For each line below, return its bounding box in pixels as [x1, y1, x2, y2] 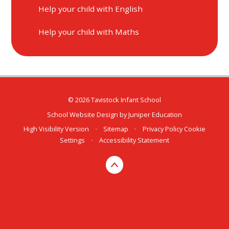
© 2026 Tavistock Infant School [68, 95, 161, 105]
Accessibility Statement [99, 135, 169, 145]
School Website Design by [47, 109, 128, 119]
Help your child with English [38, 3, 143, 14]
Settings [60, 135, 85, 145]
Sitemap [103, 124, 128, 133]
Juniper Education [128, 109, 182, 119]
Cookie [184, 124, 205, 133]
